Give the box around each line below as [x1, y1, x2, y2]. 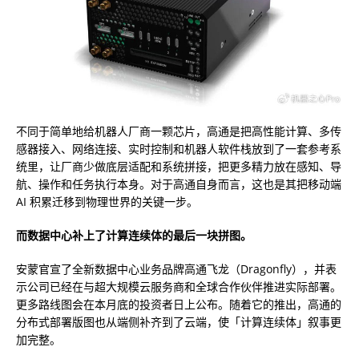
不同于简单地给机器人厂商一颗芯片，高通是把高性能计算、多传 [16, 123, 341, 139]
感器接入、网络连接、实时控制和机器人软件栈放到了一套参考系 [16, 140, 341, 156]
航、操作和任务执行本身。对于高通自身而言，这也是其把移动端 [16, 175, 341, 192]
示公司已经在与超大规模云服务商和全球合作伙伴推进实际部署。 [16, 278, 341, 294]
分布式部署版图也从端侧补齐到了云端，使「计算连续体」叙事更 [16, 313, 341, 329]
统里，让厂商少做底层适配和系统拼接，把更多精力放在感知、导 [16, 158, 341, 174]
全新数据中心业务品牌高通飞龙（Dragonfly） [72, 260, 303, 276]
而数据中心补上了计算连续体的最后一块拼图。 [16, 227, 252, 243]
